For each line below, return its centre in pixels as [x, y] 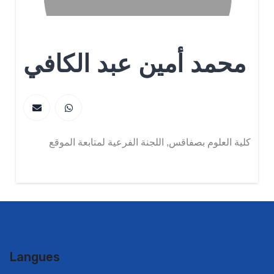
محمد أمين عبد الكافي [135, 64]
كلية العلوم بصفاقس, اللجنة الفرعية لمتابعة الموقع [150, 142]
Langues [35, 257]
